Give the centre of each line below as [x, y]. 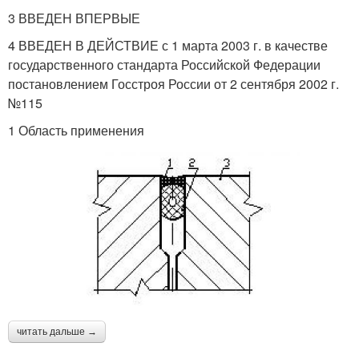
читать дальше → [57, 331]
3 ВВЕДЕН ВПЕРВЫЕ [74, 18]
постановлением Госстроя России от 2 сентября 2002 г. [173, 83]
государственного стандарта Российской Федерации [164, 64]
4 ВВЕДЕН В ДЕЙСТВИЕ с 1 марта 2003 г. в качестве [168, 45]
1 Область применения [76, 130]
